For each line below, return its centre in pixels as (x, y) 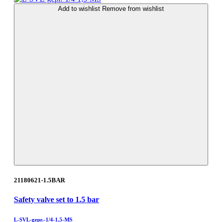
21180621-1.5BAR (39, 180)
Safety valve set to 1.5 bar (56, 200)
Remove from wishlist (133, 9)
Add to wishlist (80, 9)
